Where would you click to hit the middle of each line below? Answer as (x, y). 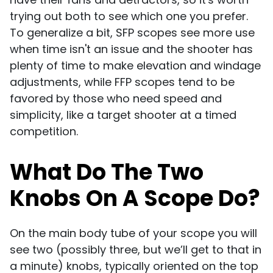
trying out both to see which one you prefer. (129, 16)
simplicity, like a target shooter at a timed (123, 115)
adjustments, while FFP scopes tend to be (122, 82)
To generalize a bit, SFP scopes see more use (132, 32)
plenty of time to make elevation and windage (135, 65)
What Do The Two (107, 172)
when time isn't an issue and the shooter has (131, 49)
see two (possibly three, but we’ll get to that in (136, 249)
